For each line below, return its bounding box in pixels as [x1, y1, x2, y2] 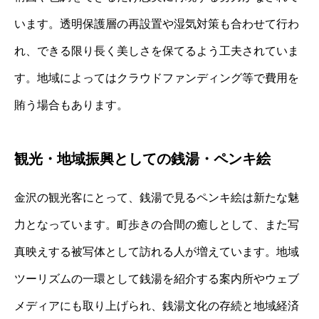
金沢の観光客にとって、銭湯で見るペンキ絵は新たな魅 [14, 192, 299, 204]
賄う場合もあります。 [14, 99, 128, 112]
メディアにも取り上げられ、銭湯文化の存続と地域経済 [14, 300, 299, 313]
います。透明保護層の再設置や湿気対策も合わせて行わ [14, 18, 299, 31]
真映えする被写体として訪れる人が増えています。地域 [14, 246, 299, 258]
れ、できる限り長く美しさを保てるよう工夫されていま [14, 45, 299, 58]
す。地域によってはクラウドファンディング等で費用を [14, 72, 299, 85]
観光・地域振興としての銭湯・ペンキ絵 [14, 151, 271, 167]
